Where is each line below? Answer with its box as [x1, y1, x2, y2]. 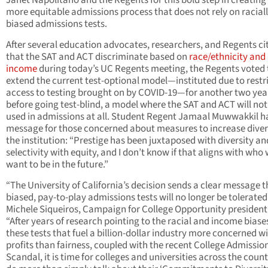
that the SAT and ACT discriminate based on [6, 50, 189, 65]
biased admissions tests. [6, 17, 107, 32]
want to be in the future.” [6, 157, 108, 172]
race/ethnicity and [189, 50, 266, 65]
